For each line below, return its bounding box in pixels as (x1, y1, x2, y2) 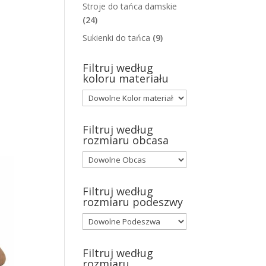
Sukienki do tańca (83, 32, 151, 44)
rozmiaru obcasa (83, 133, 169, 148)
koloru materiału (83, 71, 169, 86)
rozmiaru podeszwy (83, 195, 183, 210)
